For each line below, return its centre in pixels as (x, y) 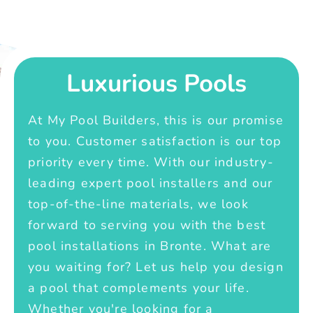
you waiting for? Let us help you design (156, 267)
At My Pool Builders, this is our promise (156, 121)
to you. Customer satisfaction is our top (155, 141)
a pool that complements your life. (139, 288)
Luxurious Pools (156, 84)
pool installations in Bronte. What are (150, 246)
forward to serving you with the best (147, 225)
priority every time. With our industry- (151, 162)
